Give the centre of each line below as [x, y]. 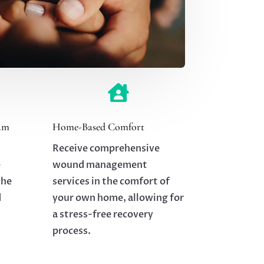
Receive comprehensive [106, 149]
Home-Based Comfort [99, 127]
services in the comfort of [111, 182]
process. [72, 231]
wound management [100, 165]
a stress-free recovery [103, 215]
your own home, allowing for [118, 198]
